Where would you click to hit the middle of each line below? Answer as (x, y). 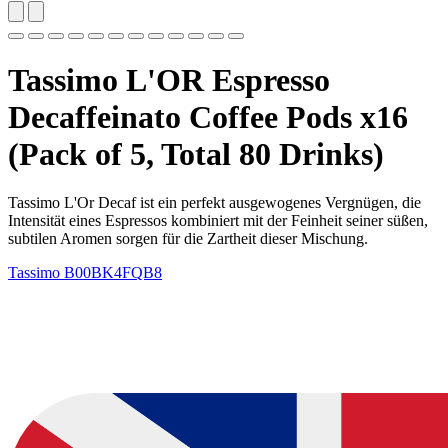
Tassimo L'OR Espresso (169, 79)
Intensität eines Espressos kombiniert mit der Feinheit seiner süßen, (218, 220)
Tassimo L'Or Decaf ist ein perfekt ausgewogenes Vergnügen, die (214, 202)
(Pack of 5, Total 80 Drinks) (196, 153)
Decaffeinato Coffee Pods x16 (208, 116)
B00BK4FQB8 (113, 272)
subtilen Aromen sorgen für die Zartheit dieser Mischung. (188, 238)
